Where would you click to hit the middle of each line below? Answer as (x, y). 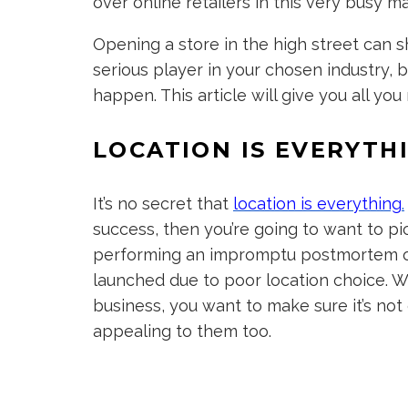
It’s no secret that (163, 204)
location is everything (317, 204)
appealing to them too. (182, 331)
